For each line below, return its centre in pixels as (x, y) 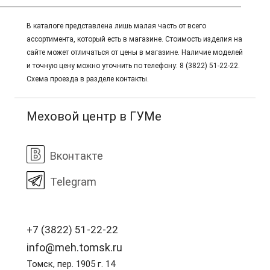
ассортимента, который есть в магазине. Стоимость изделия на (134, 39)
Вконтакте (77, 156)
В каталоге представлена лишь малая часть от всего (116, 26)
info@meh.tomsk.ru (74, 247)
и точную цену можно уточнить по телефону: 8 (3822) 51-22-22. (133, 66)
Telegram (73, 182)
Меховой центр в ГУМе (94, 116)
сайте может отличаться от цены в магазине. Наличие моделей (135, 52)
